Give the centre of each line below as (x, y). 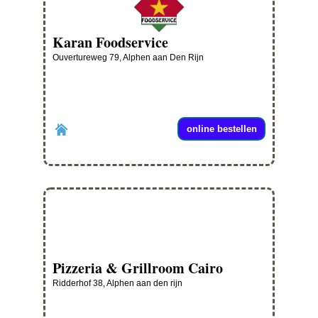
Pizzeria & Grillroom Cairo (138, 268)
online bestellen (221, 129)
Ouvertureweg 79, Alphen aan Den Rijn (128, 58)
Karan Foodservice (110, 43)
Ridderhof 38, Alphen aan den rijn (117, 284)
